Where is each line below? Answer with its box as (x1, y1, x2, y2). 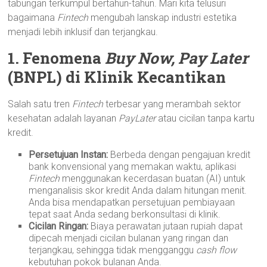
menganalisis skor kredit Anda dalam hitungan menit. (29, 185, 247, 196)
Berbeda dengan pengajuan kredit (108, 149, 251, 160)
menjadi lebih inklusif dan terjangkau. (8, 26, 159, 38)
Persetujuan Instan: (29, 149, 108, 160)
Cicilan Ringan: (29, 221, 89, 232)
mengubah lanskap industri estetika (88, 12, 237, 23)
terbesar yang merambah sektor (103, 98, 241, 110)
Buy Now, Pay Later (105, 48, 249, 68)
